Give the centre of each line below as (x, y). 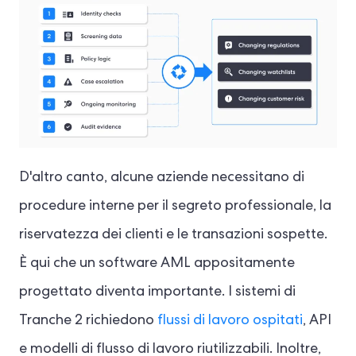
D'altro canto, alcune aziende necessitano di (162, 178)
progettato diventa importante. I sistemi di (157, 293)
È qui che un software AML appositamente (157, 264)
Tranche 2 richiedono (88, 321)
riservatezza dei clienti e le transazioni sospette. (173, 236)
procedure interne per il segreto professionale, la (175, 207)
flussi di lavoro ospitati (230, 321)
